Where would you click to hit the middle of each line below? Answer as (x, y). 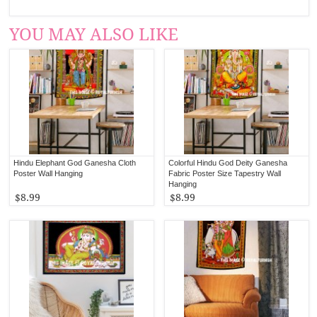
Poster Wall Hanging (48, 173)
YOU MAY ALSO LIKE (94, 34)
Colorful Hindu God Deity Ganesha (228, 162)
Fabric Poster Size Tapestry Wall (225, 173)
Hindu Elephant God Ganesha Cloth (75, 162)
